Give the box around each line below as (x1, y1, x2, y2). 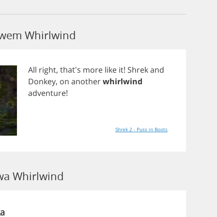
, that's (56, 64, 83, 75)
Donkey (28, 76, 56, 87)
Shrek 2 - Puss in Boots (115, 126, 168, 133)
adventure (28, 88, 66, 98)
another (71, 76, 101, 87)
